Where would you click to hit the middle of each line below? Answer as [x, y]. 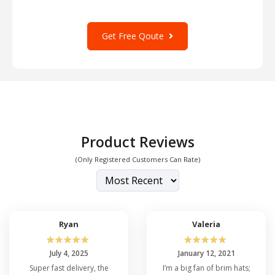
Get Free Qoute [135, 36]
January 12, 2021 [206, 253]
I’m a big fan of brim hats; [206, 268]
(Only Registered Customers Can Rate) [137, 159]
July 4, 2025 [69, 253]
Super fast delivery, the [69, 268]
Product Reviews [137, 141]
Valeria [206, 224]
